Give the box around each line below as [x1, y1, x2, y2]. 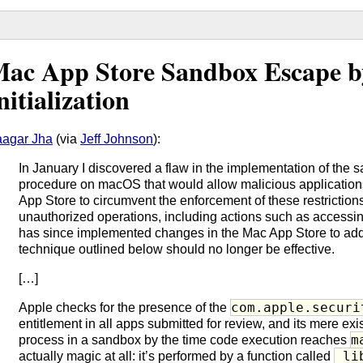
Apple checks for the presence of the [19, 300, 231, 314]
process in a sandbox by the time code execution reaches [19, 332, 351, 347]
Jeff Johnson [80, 131, 154, 146]
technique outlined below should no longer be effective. [19, 241, 335, 256]
